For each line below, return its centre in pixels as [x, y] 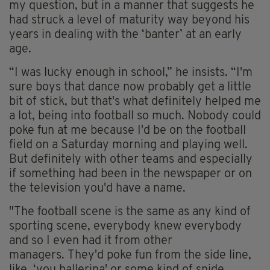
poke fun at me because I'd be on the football [127, 131]
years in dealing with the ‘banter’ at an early [125, 35]
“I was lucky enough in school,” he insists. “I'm [131, 73]
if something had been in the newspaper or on [130, 174]
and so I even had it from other [91, 241]
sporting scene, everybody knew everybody [125, 227]
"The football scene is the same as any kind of [130, 212]
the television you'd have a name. [97, 189]
